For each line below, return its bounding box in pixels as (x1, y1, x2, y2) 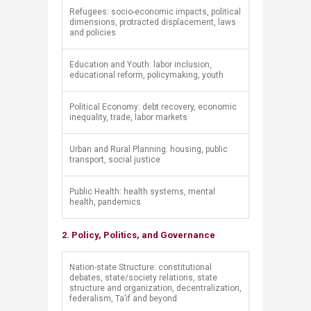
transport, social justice (69, 155, 165, 165)
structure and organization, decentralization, (69, 283, 242, 293)
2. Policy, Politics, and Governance (62, 230, 215, 240)
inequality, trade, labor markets (69, 112, 192, 122)
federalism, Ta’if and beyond (69, 294, 177, 303)
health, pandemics (69, 197, 143, 207)
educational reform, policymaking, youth (69, 70, 226, 80)
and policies (69, 28, 116, 37)
